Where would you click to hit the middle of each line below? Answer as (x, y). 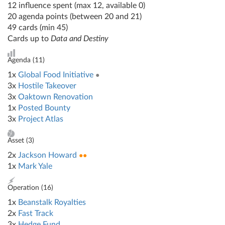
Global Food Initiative (56, 75)
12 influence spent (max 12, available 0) (76, 6)
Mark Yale (35, 166)
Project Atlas (41, 119)
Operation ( (25, 188)
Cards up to (29, 39)
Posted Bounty (44, 108)
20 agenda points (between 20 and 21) (75, 17)
